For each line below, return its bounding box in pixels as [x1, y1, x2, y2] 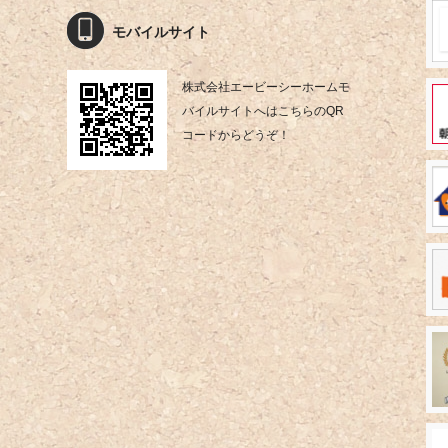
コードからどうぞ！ [182, 127, 291, 142]
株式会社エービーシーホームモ [182, 79, 351, 94]
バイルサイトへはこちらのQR [182, 103, 345, 118]
